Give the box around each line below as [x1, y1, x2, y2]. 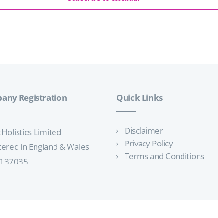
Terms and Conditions [124, 150, 204, 162]
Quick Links [116, 91, 163, 103]
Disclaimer [124, 125, 163, 136]
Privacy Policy [124, 137, 173, 149]
